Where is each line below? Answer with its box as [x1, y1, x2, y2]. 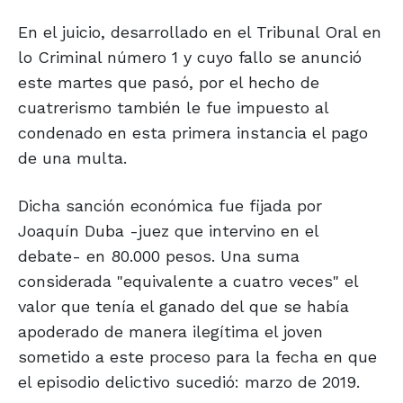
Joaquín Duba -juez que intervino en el [18, 221, 318, 241]
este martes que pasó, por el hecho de [18, 73, 319, 93]
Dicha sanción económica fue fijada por [18, 196, 322, 216]
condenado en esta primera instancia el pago [18, 123, 368, 143]
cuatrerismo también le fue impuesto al [18, 98, 328, 118]
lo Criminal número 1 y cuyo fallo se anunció [18, 48, 362, 67]
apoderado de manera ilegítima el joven [18, 322, 323, 342]
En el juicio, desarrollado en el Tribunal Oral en [18, 22, 381, 42]
